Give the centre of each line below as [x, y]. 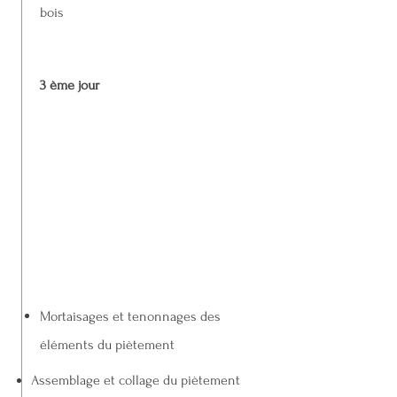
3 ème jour [70, 85]
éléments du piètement [107, 345]
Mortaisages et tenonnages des [130, 316]
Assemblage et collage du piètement [136, 380]
